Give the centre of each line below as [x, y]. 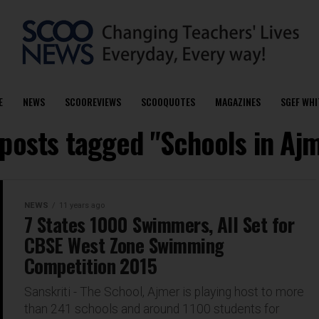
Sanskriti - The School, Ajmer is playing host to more [164, 292]
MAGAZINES [237, 101]
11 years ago [82, 205]
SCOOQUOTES [168, 101]
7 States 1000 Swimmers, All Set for [159, 224]
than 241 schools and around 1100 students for [152, 309]
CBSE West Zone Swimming [124, 245]
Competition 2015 [91, 266]
